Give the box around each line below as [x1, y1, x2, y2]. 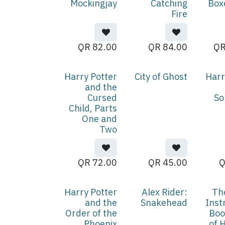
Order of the [65, 207, 118, 219]
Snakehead [141, 197, 188, 208]
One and [82, 113, 118, 125]
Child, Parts [69, 102, 118, 114]
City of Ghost [135, 71, 188, 82]
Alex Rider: [142, 186, 188, 198]
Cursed [87, 92, 118, 103]
